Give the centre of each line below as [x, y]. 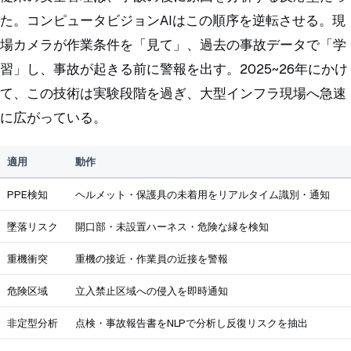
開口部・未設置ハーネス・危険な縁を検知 [172, 226]
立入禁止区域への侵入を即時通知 [151, 290]
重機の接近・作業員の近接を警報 [151, 258]
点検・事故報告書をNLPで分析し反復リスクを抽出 [191, 322]
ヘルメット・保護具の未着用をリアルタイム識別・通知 [202, 194]
